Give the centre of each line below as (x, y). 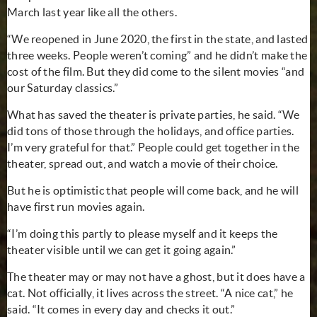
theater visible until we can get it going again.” (122, 249)
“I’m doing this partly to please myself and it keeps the (143, 233)
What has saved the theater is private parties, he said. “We (154, 114)
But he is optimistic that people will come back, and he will (153, 190)
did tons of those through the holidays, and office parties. (151, 131)
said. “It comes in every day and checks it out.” (121, 309)
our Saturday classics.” (63, 87)
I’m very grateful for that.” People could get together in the (154, 147)
